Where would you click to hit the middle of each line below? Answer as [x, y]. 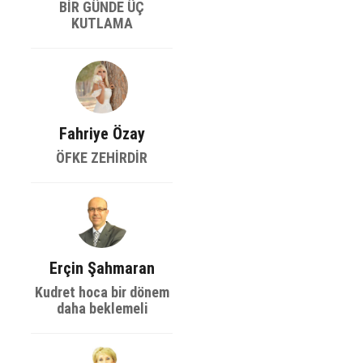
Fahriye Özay [102, 134]
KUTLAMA [102, 23]
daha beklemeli [102, 308]
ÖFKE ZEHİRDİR [102, 158]
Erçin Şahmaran [102, 268]
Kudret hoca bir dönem [102, 292]
